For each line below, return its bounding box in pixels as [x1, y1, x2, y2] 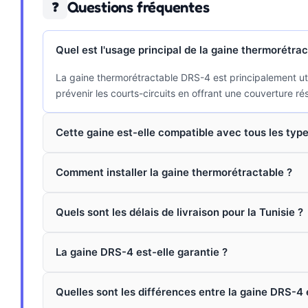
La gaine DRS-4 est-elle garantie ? [56, 245, 228, 259]
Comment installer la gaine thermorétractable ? [56, 166, 292, 179]
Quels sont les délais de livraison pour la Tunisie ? [56, 206, 303, 219]
